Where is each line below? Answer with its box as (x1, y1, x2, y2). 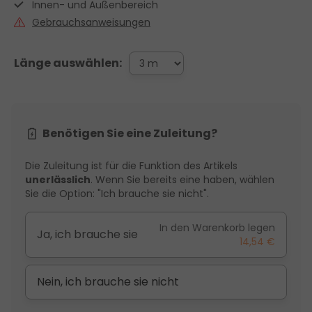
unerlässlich (25, 173, 91, 187)
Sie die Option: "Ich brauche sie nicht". (25, 187, 209, 201)
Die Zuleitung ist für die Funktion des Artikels (25, 159, 237, 173)
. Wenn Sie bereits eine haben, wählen (91, 173, 274, 187)
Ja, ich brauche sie (37, 226, 138, 243)
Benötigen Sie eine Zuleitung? (42, 125, 217, 142)
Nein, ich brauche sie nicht (37, 274, 179, 290)
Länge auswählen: (14, 55, 122, 72)
